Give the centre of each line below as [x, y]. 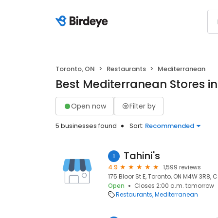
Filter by [143, 106]
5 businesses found [86, 126]
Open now [89, 106]
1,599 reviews [182, 167]
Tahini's [142, 156]
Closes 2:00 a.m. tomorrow [174, 186]
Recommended [170, 126]
